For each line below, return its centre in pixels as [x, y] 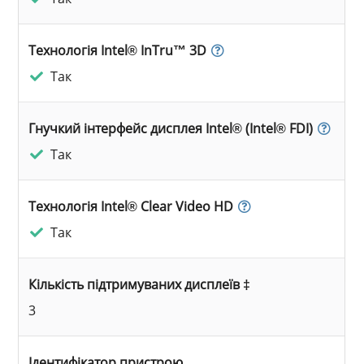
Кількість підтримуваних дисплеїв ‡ [140, 284]
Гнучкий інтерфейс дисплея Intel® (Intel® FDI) [171, 128]
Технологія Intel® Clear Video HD [131, 206]
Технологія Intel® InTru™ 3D [118, 50]
